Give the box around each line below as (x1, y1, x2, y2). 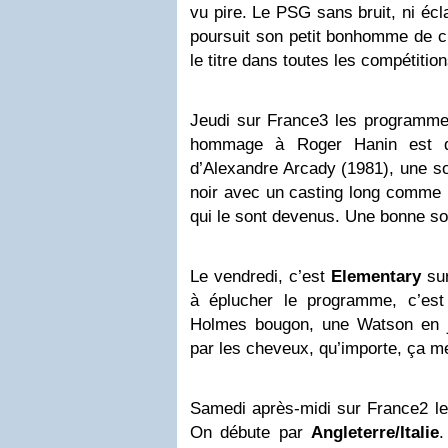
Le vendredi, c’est (190, 267, 331, 286)
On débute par (190, 423, 312, 442)
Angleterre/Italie (311, 423, 440, 442)
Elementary (331, 267, 421, 286)
